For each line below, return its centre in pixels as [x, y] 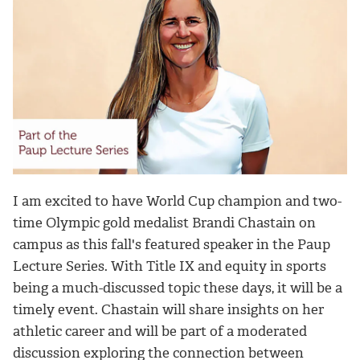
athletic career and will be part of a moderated [160, 331]
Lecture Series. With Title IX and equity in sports [170, 266]
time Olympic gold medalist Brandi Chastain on [164, 223]
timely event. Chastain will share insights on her [168, 310]
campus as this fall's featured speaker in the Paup [172, 245]
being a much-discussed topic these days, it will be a [178, 288]
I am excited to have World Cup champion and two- [177, 201]
